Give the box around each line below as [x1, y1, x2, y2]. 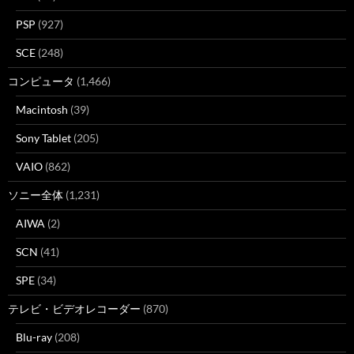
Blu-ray [16, 330, 52, 344]
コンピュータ [8, 74, 74, 88]
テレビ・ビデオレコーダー [8, 302, 141, 315]
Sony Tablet [16, 131, 71, 145]
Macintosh [16, 103, 68, 116]
